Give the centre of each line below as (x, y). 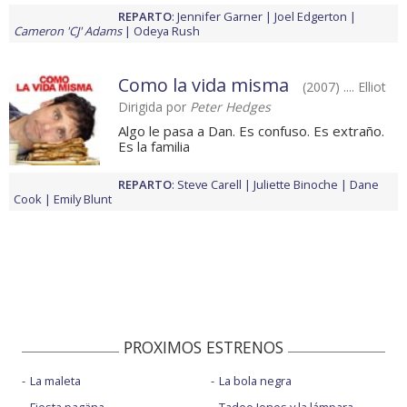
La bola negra (255, 381)
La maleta (55, 381)
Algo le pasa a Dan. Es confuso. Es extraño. (251, 131)
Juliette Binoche (296, 185)
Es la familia (154, 147)
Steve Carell (209, 185)
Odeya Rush (167, 31)
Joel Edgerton (311, 17)
